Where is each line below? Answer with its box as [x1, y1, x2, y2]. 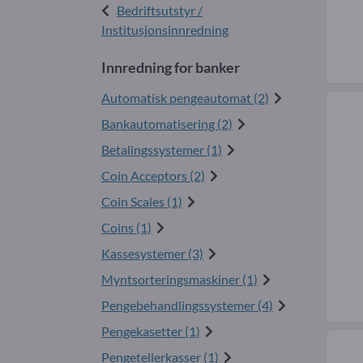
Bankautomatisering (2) [101, 116, 233, 132]
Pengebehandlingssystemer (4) [101, 297, 273, 314]
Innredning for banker [101, 58, 240, 77]
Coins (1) [101, 220, 152, 236]
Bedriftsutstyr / [117, 2, 203, 19]
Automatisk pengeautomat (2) [101, 90, 269, 106]
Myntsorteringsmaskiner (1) [101, 271, 258, 288]
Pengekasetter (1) [101, 323, 200, 340]
